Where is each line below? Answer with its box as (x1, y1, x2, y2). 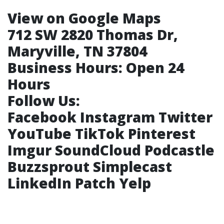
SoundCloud (55, 140, 141, 159)
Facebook (7, 107, 76, 126)
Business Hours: (7, 58, 122, 77)
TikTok (75, 124, 124, 143)
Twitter (158, 107, 212, 126)
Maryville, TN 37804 (7, 41, 147, 60)
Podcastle (144, 140, 214, 159)
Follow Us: (7, 91, 80, 110)
